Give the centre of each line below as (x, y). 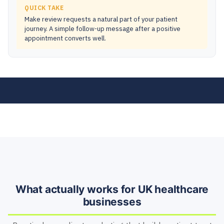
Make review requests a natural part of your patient (101, 19)
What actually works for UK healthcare (112, 189)
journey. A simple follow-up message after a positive (102, 29)
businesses (112, 202)
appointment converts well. (65, 38)
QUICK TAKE (44, 8)
